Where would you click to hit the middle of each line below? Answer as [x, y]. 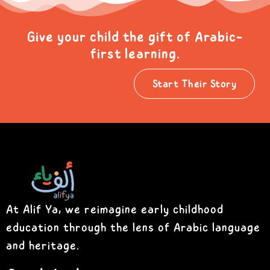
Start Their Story [194, 84]
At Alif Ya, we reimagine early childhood [115, 210]
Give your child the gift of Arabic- [135, 37]
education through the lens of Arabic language [133, 228]
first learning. [135, 54]
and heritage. [43, 246]
